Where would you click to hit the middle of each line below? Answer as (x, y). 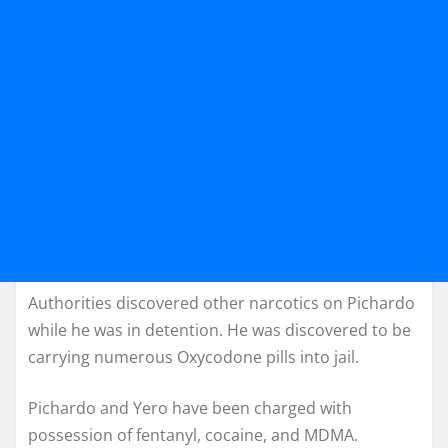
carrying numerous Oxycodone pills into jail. (193, 357)
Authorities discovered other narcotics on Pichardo (221, 303)
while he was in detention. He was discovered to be (219, 330)
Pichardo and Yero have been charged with (190, 408)
